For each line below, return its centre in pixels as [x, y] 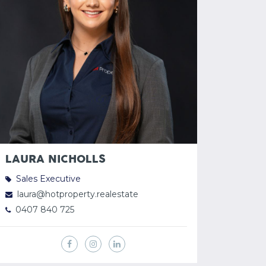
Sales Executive [48, 179]
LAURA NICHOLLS [55, 160]
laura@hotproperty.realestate [77, 194]
